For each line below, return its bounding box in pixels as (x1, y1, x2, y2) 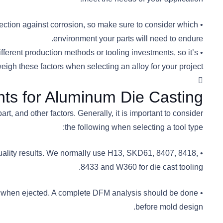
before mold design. (135, 202, 203, 211)
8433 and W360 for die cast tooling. (81, 162, 203, 171)
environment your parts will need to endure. (53, 34, 203, 43)
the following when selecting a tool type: (65, 122, 203, 131)
